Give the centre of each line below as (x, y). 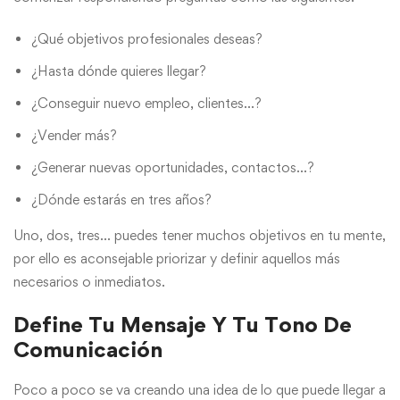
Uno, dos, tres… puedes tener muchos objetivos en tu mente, (200, 236)
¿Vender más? (74, 136)
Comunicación (88, 350)
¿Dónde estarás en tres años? (121, 200)
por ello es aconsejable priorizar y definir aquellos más (177, 259)
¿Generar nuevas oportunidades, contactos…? (173, 168)
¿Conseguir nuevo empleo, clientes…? (146, 104)
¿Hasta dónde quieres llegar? (119, 71)
